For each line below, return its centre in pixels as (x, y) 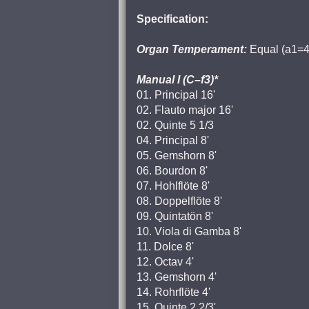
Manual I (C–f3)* (177, 80)
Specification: (172, 19)
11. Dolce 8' (165, 247)
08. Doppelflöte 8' (179, 201)
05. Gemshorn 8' (177, 156)
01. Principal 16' (176, 95)
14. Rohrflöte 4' (173, 292)
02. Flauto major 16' (185, 110)
